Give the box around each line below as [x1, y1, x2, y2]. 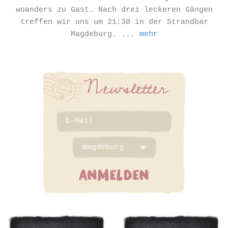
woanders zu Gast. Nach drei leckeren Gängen [15, 5, 213, 14]
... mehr [121, 30, 158, 39]
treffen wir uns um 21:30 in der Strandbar [20, 17, 208, 26]
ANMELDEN [79, 166, 149, 181]
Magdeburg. [70, 30, 121, 39]
